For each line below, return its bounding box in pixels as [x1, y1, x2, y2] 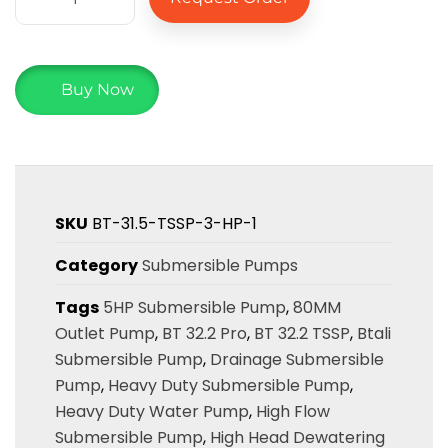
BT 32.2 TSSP [254, 322, 350, 346]
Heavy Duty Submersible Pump [108, 374, 350, 398]
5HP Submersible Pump [103, 296, 286, 320]
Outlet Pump [55, 322, 155, 346]
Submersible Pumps [142, 254, 298, 278]
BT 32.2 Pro [162, 322, 247, 346]
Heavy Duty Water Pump [55, 400, 249, 424]
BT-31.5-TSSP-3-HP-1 [92, 212, 257, 236]
